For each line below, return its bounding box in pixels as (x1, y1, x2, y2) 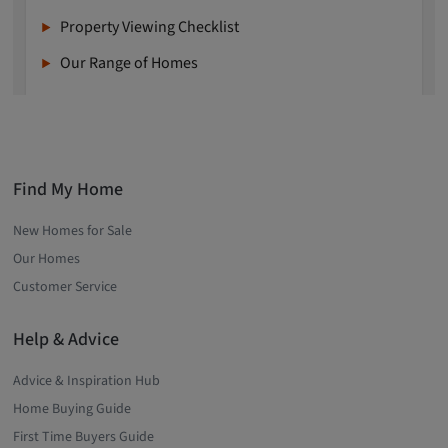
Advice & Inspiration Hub (13, 370, 161, 391)
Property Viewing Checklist (60, 16, 240, 39)
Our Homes (13, 248, 81, 269)
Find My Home (13, 176, 124, 202)
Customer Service (13, 276, 118, 297)
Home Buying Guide (13, 398, 132, 419)
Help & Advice (13, 326, 120, 352)
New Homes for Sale (13, 220, 133, 241)
